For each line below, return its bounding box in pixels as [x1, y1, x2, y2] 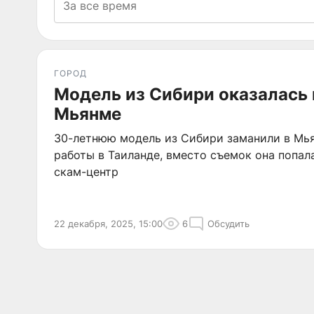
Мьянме [54, 104, 121, 124]
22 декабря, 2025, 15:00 [54, 218, 163, 229]
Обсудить [207, 218, 250, 229]
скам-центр [54, 165, 118, 179]
